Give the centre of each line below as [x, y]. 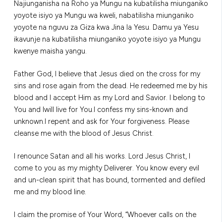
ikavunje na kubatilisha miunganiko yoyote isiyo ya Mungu [107, 39]
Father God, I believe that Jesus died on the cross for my [107, 74]
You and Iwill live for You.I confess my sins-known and [101, 110]
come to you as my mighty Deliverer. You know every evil [107, 168]
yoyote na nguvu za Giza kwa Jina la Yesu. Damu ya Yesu [106, 28]
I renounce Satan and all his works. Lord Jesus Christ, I [102, 156]
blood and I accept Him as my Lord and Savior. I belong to [110, 98]
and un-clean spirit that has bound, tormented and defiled [110, 180]
